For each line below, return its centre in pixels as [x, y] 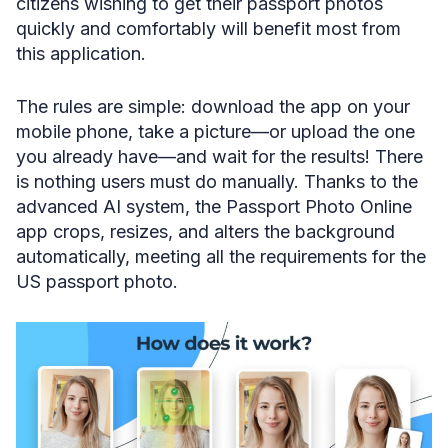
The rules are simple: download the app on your [213, 106]
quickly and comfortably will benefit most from [208, 28]
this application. [81, 53]
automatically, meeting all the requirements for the [221, 256]
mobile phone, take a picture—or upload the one [215, 131]
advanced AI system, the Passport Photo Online [214, 206]
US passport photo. [97, 281]
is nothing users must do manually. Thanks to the [217, 181]
